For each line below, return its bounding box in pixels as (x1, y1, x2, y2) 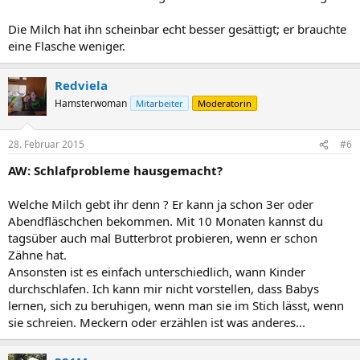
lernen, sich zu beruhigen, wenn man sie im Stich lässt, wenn (8, 297, 344, 313)
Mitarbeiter (136, 96, 183, 109)
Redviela (55, 76, 108, 93)
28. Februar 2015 (8, 137, 84, 151)
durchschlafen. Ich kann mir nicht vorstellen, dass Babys (8, 280, 319, 297)
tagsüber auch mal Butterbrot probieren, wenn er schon (8, 230, 317, 246)
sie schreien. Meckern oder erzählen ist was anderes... (8, 314, 305, 330)
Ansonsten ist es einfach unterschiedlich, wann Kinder (8, 264, 305, 280)
